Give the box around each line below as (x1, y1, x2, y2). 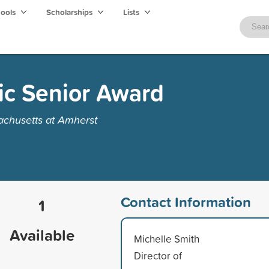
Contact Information (120, 191, 251, 212)
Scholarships (46, 6, 94, 18)
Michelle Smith (133, 231, 199, 246)
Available (9, 223, 74, 246)
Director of (133, 248, 182, 262)
